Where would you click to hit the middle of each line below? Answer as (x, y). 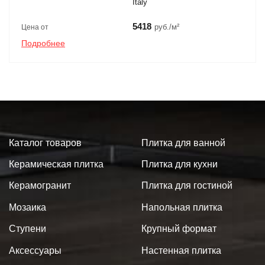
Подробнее (43, 43)
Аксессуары (35, 250)
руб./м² (167, 27)
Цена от (35, 27)
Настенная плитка (181, 250)
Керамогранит (40, 186)
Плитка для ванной (183, 143)
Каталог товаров (45, 143)
